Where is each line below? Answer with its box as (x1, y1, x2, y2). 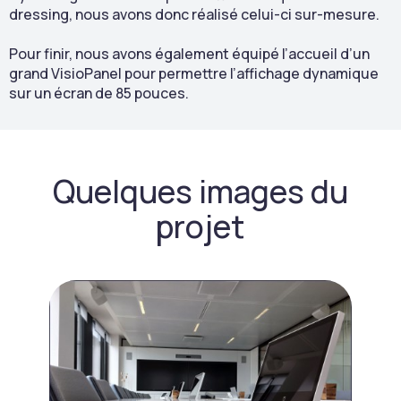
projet (156, 205, 245, 248)
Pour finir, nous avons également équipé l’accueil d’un (9, 44, 370, 64)
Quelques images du (52, 170, 348, 213)
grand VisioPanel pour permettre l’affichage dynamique (9, 64, 379, 83)
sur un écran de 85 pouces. (9, 83, 189, 103)
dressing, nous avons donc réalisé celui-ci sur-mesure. (9, 4, 380, 24)
